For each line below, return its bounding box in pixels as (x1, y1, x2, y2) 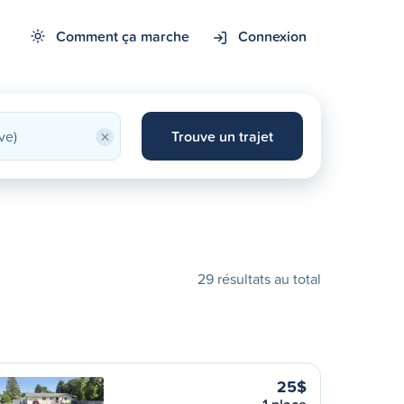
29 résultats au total (197, 269, 321, 289)
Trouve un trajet (170, 126, 273, 146)
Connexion (238, 26, 307, 46)
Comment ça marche (56, 26, 189, 46)
